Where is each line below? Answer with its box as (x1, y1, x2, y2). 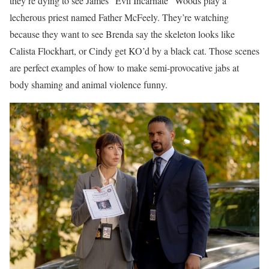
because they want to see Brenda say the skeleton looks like (10, 27, 235, 40)
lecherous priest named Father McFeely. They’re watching (10, 10, 229, 23)
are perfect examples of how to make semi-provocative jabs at (10, 61, 239, 74)
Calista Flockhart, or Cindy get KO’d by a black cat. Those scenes (10, 44, 259, 57)
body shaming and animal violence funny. (10, 77, 168, 91)
